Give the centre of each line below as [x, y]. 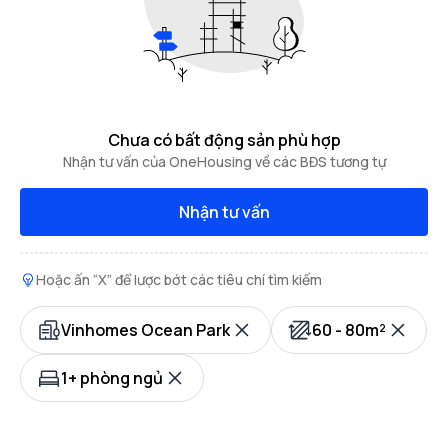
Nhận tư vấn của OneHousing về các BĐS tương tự [224, 161]
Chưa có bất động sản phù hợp [224, 140]
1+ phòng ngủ [112, 378]
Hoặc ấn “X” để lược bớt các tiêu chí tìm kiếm [179, 279]
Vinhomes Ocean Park [145, 330]
